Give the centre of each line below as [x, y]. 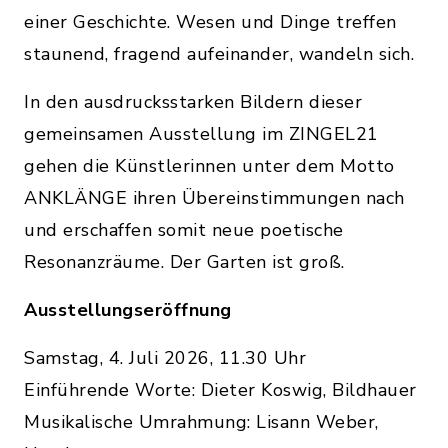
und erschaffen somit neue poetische [184, 229]
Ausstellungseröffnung [128, 309]
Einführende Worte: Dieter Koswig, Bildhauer [220, 389]
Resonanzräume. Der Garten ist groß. [184, 261]
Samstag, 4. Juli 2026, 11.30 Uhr [165, 357]
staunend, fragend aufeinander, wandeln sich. [219, 53]
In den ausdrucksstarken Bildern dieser [193, 101]
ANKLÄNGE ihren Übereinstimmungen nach [214, 197]
